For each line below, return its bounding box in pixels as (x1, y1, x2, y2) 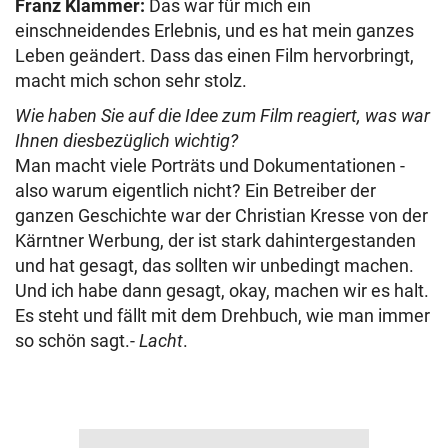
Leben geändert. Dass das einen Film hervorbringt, (15, 45, 414, 66)
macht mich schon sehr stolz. (15, 70, 247, 91)
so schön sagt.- (15, 330, 139, 351)
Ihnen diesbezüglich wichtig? (15, 130, 238, 151)
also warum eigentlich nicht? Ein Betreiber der (15, 180, 376, 201)
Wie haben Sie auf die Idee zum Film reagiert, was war (15, 105, 430, 126)
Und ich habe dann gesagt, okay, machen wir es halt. (15, 280, 429, 301)
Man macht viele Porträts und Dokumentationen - (15, 155, 405, 176)
